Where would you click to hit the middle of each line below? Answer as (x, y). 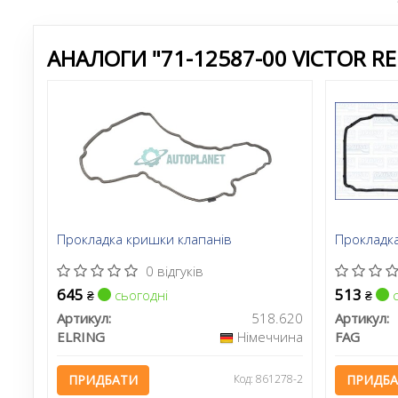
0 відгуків (174, 271)
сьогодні (139, 295)
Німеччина (270, 337)
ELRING (80, 337)
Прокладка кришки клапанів (144, 239)
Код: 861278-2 (268, 379)
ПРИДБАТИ (103, 380)
